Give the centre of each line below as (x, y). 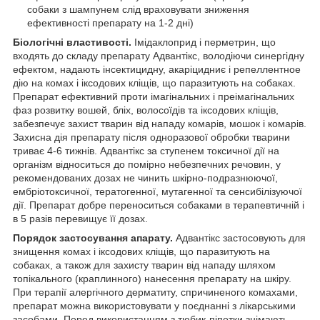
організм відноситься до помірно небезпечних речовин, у (147, 164)
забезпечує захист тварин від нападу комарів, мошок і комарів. (160, 123)
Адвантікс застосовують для (239, 237)
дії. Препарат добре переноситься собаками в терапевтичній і (159, 205)
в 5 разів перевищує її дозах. (80, 218)
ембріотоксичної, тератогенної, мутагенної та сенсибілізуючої (157, 191)
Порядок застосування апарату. (93, 237)
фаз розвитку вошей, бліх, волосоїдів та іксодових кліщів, (146, 110)
